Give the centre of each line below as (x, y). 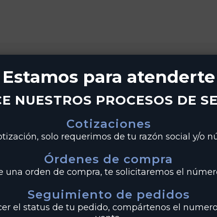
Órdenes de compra (108, 159)
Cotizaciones (108, 124)
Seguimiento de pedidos (108, 194)
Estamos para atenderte (108, 77)
